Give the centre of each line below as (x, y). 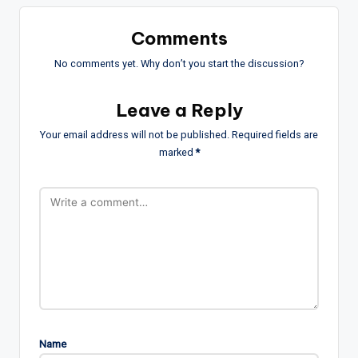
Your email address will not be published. (135, 135)
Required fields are (275, 135)
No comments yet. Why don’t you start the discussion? (179, 63)
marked (177, 153)
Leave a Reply (179, 110)
